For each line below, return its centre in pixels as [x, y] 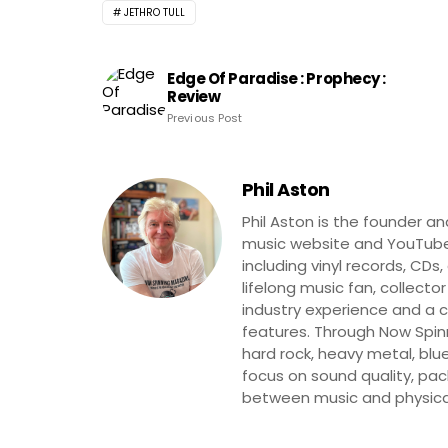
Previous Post [205, 117]
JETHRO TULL [154, 12]
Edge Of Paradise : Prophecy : [276, 78]
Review [194, 96]
